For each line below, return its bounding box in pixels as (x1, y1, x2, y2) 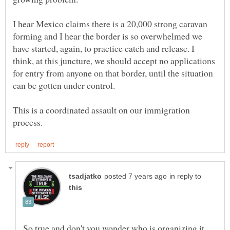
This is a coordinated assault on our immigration (13, 103, 190, 116)
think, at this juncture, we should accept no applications (13, 54, 215, 67)
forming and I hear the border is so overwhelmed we (13, 29, 202, 42)
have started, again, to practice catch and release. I (13, 42, 195, 54)
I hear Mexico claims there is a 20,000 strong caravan (13, 17, 207, 30)
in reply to (169, 172, 201, 180)
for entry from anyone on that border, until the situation (13, 66, 213, 79)
